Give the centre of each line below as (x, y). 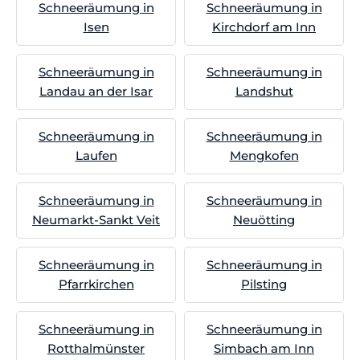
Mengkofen (264, 155)
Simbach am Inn (264, 348)
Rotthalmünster (96, 348)
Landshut (264, 91)
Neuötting (264, 220)
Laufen (96, 155)
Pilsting (264, 284)
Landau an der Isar (96, 91)
